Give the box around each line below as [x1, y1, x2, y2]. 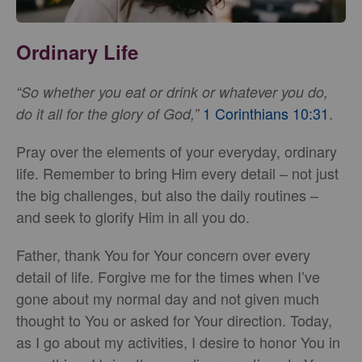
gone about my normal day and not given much [16, 288, 319, 309]
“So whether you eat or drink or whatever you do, [16, 82, 328, 103]
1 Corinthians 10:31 [203, 103, 329, 124]
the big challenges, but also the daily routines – [16, 184, 318, 206]
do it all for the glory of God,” [16, 103, 199, 124]
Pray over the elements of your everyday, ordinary [16, 141, 337, 162]
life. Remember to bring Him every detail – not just [16, 162, 339, 184]
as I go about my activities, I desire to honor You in [16, 331, 340, 353]
